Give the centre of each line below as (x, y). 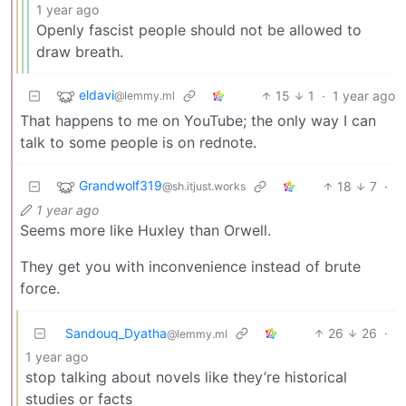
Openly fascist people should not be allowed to (199, 30)
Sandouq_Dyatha (116, 333)
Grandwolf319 (121, 186)
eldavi (97, 95)
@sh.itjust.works (204, 187)
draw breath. (80, 52)
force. (40, 289)
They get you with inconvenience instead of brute (190, 267)
